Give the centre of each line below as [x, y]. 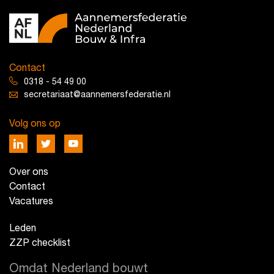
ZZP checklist [40, 243]
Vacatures [31, 202]
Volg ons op [35, 124]
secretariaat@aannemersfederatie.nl [97, 95]
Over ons [29, 172]
